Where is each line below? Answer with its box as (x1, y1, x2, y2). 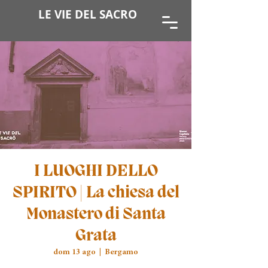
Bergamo (105, 248, 138, 257)
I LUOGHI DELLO (33, 162, 158, 181)
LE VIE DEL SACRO (38, 7, 137, 22)
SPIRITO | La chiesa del (12, 184, 179, 202)
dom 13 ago (53, 248, 96, 257)
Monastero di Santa (26, 205, 166, 224)
